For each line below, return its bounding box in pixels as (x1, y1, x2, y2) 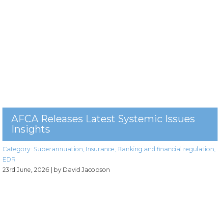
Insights (11, 123, 50, 136)
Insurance (86, 145, 114, 153)
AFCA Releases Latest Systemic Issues (11, 113, 195, 125)
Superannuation (33, 145, 83, 153)
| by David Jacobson (51, 166, 110, 174)
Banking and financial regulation (117, 145, 214, 153)
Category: (2, 145, 33, 153)
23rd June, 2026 (2, 166, 49, 174)
